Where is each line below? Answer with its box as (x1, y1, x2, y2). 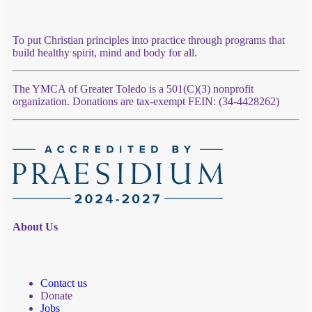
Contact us (40, 276, 87, 289)
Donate (40, 289, 72, 302)
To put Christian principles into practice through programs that (13, 34, 285, 46)
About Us (13, 220, 58, 233)
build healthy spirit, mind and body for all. (13, 47, 197, 58)
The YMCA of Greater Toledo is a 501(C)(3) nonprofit (13, 83, 253, 95)
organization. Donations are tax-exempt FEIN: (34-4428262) (13, 95, 279, 107)
